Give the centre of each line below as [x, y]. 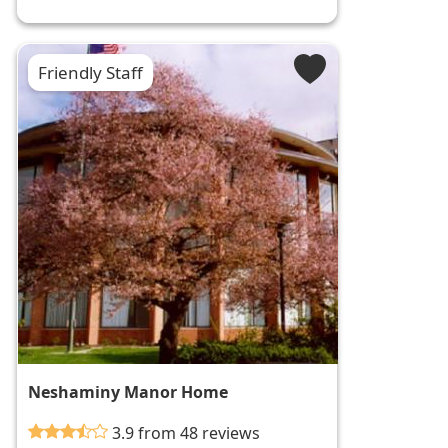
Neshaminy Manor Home [128, 392]
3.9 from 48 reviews [186, 433]
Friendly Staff [91, 73]
